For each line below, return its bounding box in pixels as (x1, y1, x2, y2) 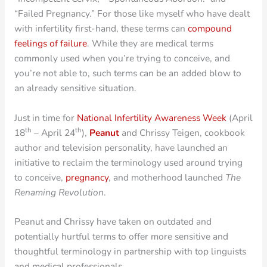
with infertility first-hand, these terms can (14, 21, 188, 35)
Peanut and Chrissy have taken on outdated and (14, 215, 212, 228)
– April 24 (31, 126, 75, 139)
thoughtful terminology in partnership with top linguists (14, 245, 246, 258)
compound (187, 21, 232, 35)
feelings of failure (14, 36, 87, 49)
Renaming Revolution (14, 185, 104, 198)
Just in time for (14, 111, 77, 124)
